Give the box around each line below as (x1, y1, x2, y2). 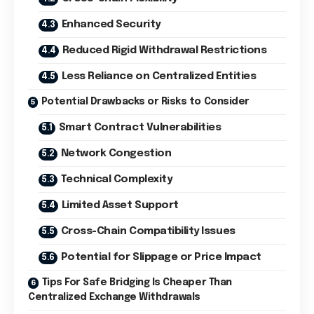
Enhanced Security (61, 18, 161, 30)
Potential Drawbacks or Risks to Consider (41, 96, 250, 107)
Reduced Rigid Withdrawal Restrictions (62, 44, 267, 56)
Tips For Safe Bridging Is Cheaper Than (41, 277, 232, 287)
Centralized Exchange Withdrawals (28, 292, 200, 302)
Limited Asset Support (61, 199, 179, 211)
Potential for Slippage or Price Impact (60, 251, 261, 263)
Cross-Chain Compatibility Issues (60, 225, 235, 237)
